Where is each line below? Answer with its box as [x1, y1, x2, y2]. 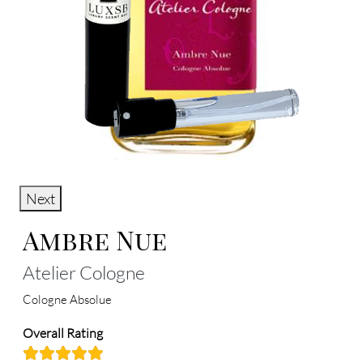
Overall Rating [23, 324, 103, 341]
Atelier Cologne [23, 260, 145, 284]
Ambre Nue [23, 221, 167, 257]
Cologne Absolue [23, 291, 112, 307]
